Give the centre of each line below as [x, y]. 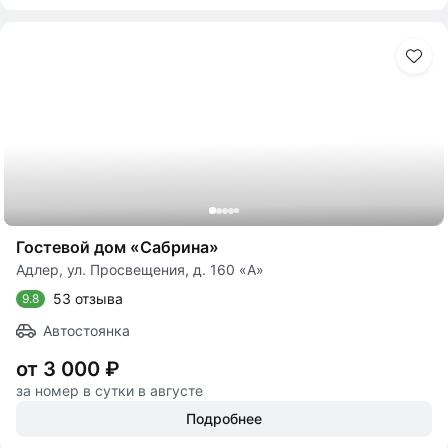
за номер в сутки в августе [109, 390]
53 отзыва [88, 298]
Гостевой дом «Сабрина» [117, 247]
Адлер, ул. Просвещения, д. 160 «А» [140, 269]
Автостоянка [86, 330]
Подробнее [224, 418]
